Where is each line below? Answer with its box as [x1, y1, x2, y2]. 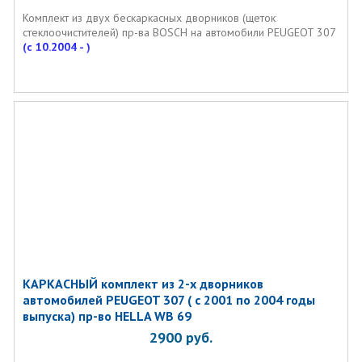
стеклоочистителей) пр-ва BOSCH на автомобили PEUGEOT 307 [22, 25, 335, 40]
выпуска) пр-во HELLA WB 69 [22, 308, 192, 324]
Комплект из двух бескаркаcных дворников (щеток [22, 11, 276, 25]
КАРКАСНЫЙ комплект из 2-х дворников [22, 276, 263, 292]
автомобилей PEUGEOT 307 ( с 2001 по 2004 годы [22, 292, 315, 308]
